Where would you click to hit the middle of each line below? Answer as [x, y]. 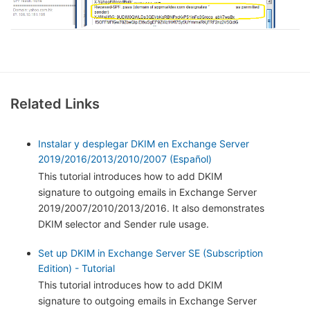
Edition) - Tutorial [76, 268]
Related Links [55, 104]
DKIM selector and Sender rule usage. [124, 224]
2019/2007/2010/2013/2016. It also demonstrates [151, 208]
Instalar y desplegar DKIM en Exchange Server [144, 144]
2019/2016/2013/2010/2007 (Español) [125, 159]
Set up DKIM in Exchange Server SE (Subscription [151, 253]
